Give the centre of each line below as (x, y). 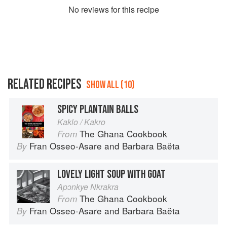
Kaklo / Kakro (81, 122)
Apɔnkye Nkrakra (88, 187)
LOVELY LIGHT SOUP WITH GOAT (111, 175)
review (93, 10)
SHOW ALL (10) (110, 85)
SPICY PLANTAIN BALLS (98, 110)
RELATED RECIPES (45, 85)
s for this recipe (132, 10)
